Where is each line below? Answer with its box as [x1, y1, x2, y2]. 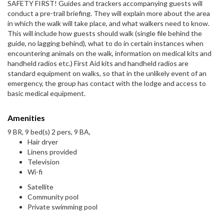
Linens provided [27, 147, 77, 156]
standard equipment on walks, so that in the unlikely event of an [7, 69, 206, 78]
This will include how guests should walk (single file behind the [7, 29, 202, 38]
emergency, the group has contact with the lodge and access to [7, 79, 206, 88]
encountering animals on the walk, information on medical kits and [7, 49, 211, 58]
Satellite [27, 182, 53, 191]
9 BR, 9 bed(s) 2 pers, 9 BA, [7, 127, 90, 136]
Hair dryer [27, 137, 58, 146]
